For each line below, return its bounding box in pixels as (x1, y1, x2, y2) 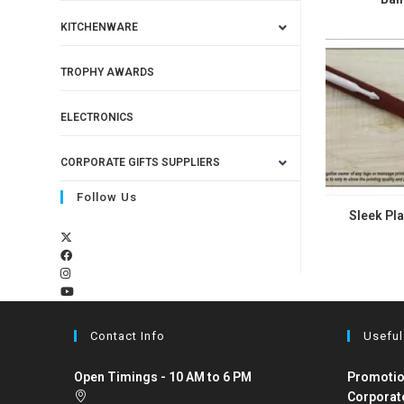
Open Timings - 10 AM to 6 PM (74, 370, 252, 384)
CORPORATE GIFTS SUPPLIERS (60, 156, 221, 169)
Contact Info (90, 329, 166, 343)
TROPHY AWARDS (60, 66, 155, 78)
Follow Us (77, 190, 138, 204)
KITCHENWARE (60, 21, 139, 33)
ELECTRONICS (60, 111, 134, 124)
